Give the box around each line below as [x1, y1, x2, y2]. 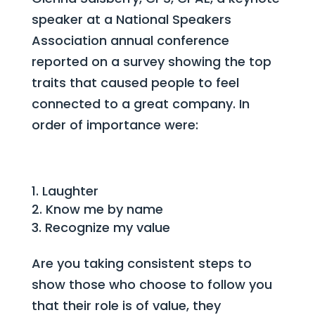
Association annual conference [31, 32, 229, 49]
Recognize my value [44, 219, 170, 236]
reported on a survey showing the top [31, 53, 271, 70]
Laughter [41, 182, 98, 200]
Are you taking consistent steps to [31, 255, 252, 272]
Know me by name [45, 200, 163, 218]
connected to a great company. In [31, 95, 250, 112]
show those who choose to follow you [31, 276, 272, 293]
